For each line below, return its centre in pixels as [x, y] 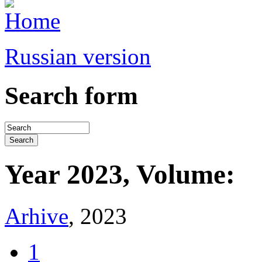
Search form [71, 95]
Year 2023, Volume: [120, 175]
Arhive [37, 216]
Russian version [78, 56]
